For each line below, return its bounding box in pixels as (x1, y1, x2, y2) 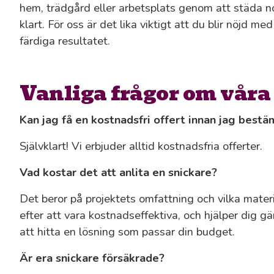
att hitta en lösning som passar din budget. (20, 224, 235, 240)
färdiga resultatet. (20, 33, 110, 49)
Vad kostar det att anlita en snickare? (20, 165, 217, 180)
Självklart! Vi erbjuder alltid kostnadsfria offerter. (20, 138, 262, 154)
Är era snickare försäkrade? (20, 250, 165, 266)
